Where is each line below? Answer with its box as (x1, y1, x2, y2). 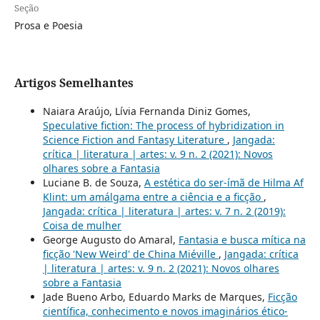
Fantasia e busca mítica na (178, 232, 306, 246)
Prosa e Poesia (14, 18, 83, 32)
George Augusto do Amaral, (42, 232, 179, 246)
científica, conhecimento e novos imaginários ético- (42, 304, 288, 318)
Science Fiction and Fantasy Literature (42, 132, 227, 146)
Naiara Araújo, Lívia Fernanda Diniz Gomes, (42, 104, 251, 118)
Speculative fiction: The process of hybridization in (42, 118, 284, 132)
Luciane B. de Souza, (42, 175, 144, 189)
